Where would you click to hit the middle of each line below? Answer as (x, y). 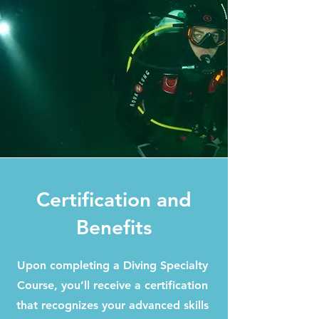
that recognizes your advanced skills (112, 305)
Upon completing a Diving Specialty (112, 265)
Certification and (114, 199)
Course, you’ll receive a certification (112, 285)
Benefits (114, 227)
